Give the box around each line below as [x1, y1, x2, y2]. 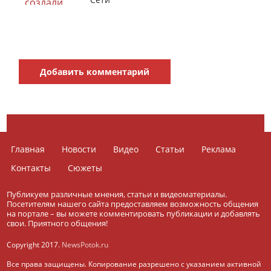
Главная [11, 143, 45, 155]
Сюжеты [68, 162, 103, 174]
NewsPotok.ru [62, 240, 109, 250]
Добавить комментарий [40, 66, 150, 77]
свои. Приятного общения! [7, 218, 108, 229]
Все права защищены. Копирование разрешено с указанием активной [7, 259, 262, 269]
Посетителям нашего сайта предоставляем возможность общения [7, 198, 259, 209]
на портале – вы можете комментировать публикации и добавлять [7, 208, 261, 219]
